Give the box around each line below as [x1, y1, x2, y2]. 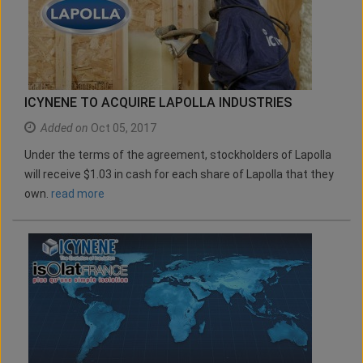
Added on [41, 122, 88, 135]
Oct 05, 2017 [88, 122, 156, 135]
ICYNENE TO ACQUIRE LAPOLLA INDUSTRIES [24, 95, 292, 111]
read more [51, 187, 105, 201]
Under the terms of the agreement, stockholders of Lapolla [24, 148, 331, 162]
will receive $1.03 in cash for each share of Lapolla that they [24, 168, 334, 181]
